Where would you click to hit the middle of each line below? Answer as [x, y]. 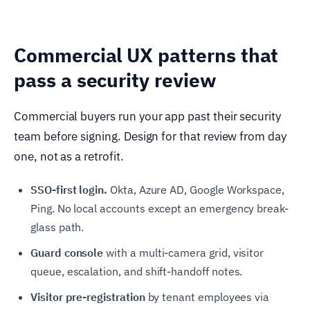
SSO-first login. [69, 190]
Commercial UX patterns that [146, 55]
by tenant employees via [207, 297]
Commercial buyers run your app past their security [148, 117]
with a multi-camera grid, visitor [184, 253]
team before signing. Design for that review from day [150, 137]
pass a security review [115, 80]
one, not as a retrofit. [69, 157]
